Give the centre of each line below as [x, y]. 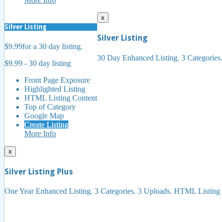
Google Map [44, 115]
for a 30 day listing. [53, 46]
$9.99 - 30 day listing [38, 63]
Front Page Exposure [57, 80]
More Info [40, 133]
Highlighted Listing [55, 89]
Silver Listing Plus [39, 171]
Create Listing [46, 124]
